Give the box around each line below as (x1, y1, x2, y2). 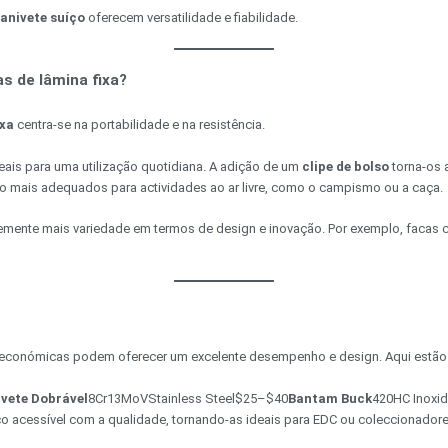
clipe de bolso (302, 159, 389, 175)
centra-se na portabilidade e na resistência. (14, 117, 265, 133)
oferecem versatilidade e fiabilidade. (85, 9, 298, 25)
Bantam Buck (288, 390, 372, 406)
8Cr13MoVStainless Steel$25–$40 (88, 390, 288, 406)
